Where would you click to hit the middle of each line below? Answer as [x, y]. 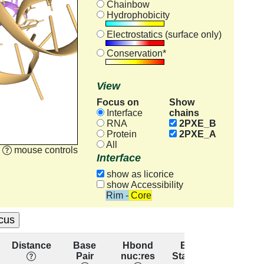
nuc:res [138, 256]
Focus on [118, 102]
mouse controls [46, 150]
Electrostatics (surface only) [163, 34]
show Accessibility [143, 185]
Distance [31, 245]
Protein [120, 134]
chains [184, 113]
